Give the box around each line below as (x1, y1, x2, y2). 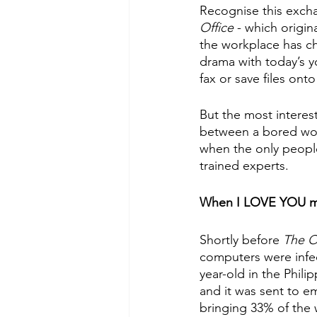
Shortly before (200, 232, 283, 248)
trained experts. (200, 158, 292, 174)
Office (200, 20, 237, 36)
